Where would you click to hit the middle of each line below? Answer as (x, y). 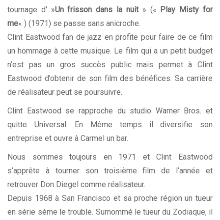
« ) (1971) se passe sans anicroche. (79, 24)
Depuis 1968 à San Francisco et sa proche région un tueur (110, 198)
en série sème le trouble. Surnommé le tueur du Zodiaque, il (110, 212)
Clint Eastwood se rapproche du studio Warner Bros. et (110, 111)
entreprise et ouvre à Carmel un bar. (68, 138)
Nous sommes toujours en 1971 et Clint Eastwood (110, 157)
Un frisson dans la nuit (96, 10)
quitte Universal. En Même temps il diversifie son (110, 125)
